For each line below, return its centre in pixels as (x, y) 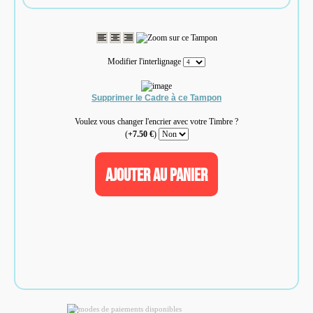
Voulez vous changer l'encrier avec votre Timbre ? (156, 121)
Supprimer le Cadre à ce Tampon (156, 97)
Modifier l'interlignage (145, 61)
